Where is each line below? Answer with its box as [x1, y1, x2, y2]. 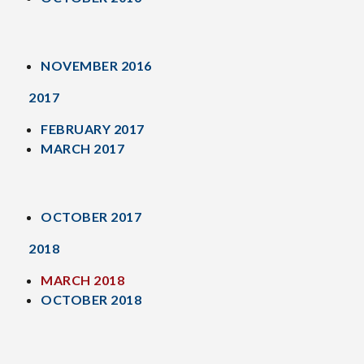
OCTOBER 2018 [41, 292, 141, 307]
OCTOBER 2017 [41, 209, 141, 224]
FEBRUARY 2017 [41, 121, 145, 136]
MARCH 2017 [41, 141, 124, 156]
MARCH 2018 [41, 272, 124, 288]
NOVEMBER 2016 [41, 58, 152, 73]
